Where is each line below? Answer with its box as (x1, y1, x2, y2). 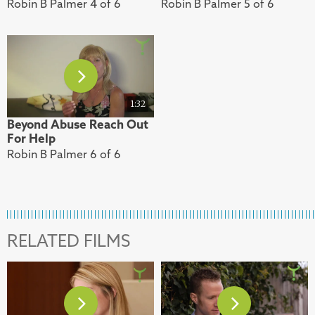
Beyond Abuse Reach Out (7, 117, 148, 133)
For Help (7, 131, 56, 147)
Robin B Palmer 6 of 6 (7, 147, 121, 162)
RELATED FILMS (7, 229, 130, 252)
